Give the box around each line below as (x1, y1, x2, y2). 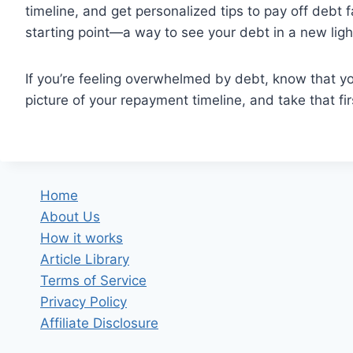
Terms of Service (40, 273, 147, 288)
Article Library (40, 251, 129, 267)
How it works (40, 230, 123, 246)
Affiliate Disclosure (40, 315, 158, 331)
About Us (40, 209, 100, 225)
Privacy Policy (40, 294, 127, 310)
